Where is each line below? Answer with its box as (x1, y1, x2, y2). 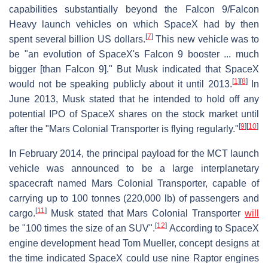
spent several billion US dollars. (9, 33, 145, 44)
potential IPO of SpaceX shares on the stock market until (9, 108, 259, 119)
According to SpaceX (167, 223, 260, 233)
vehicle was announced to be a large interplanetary (9, 163, 259, 173)
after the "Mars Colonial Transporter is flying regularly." (9, 123, 239, 134)
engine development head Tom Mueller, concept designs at (9, 237, 259, 248)
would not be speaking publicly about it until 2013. (9, 78, 232, 89)
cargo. (9, 208, 35, 218)
